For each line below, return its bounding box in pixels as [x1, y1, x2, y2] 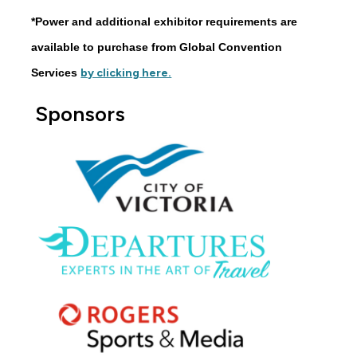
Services [31, 65, 81, 79]
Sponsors [34, 100, 125, 126]
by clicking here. [80, 65, 172, 80]
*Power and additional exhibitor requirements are [31, 14, 298, 28]
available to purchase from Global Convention [31, 40, 283, 53]
